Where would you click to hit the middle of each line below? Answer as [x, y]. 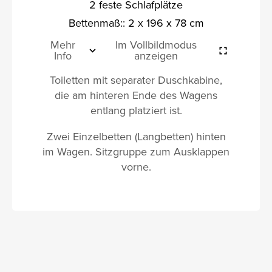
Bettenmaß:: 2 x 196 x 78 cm [136, 22]
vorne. [136, 166]
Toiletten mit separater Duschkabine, [136, 80]
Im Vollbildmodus [156, 44]
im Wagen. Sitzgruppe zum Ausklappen [136, 151]
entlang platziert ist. [136, 110]
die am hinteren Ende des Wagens [136, 95]
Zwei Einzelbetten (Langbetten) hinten [136, 136]
